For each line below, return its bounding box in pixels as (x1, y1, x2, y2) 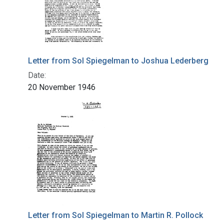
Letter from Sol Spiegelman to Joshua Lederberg (28, 56, 208, 66)
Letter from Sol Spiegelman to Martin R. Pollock (28, 210, 203, 220)
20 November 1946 (28, 82, 95, 92)
